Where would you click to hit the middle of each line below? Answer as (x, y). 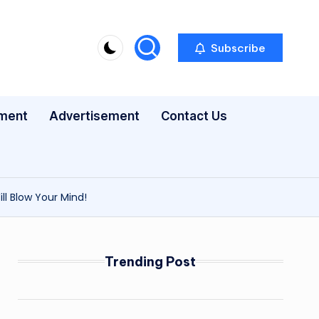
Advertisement (94, 116)
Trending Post (151, 261)
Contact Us (194, 116)
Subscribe (237, 48)
